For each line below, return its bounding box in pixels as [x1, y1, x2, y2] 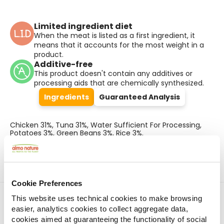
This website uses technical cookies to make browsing [11, 193, 202, 202]
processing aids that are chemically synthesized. [34, 78, 204, 88]
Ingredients [44, 92, 89, 102]
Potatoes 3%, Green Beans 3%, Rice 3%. [10, 128, 143, 138]
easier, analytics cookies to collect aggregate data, [11, 204, 188, 213]
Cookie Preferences [11, 178, 82, 187]
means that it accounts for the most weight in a [34, 40, 204, 50]
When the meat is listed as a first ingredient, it [34, 30, 195, 40]
